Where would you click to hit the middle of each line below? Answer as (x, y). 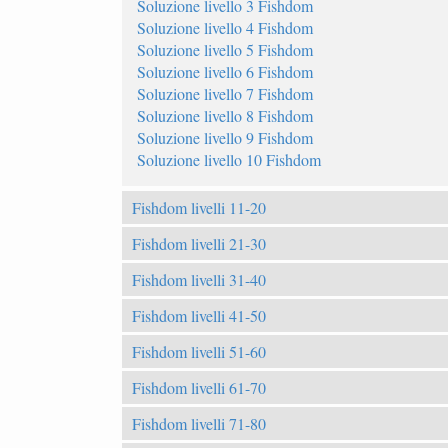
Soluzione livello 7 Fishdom (225, 93)
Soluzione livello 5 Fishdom (225, 49)
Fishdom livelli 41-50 (199, 315)
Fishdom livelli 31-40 (199, 279)
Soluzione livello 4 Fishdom (225, 27)
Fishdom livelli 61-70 (199, 387)
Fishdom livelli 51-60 (199, 351)
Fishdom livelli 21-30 (199, 243)
